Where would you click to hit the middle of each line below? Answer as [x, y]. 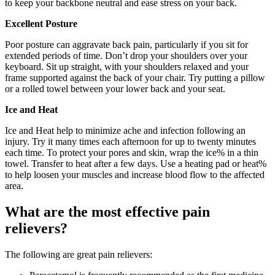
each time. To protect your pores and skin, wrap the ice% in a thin [132, 153]
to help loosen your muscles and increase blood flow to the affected [135, 175]
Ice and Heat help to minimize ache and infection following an [125, 131]
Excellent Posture [41, 24]
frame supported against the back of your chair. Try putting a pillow [135, 78]
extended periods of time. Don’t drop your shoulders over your [126, 56]
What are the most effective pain [107, 212]
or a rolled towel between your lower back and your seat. [115, 89]
